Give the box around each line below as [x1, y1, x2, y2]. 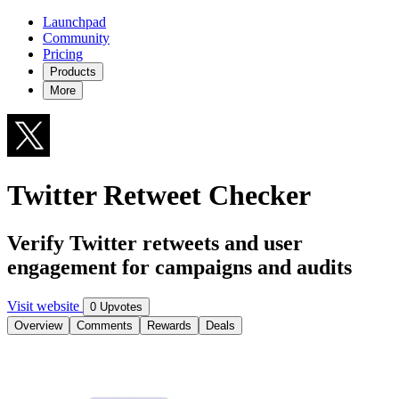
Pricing [43, 46, 83, 61]
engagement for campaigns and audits [7, 255, 352, 279]
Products [50, 65, 96, 78]
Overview [14, 318, 62, 332]
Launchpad [43, 14, 106, 29]
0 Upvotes [90, 299, 142, 313]
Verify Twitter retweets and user [7, 231, 303, 255]
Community [43, 30, 110, 45]
